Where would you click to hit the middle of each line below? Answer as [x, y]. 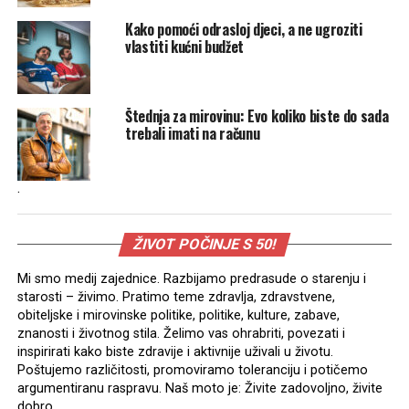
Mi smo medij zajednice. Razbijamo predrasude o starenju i [191, 278]
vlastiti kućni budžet [184, 46]
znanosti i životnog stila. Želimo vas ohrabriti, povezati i [181, 333]
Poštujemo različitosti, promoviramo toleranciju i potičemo [192, 370]
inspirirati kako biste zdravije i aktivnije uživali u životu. [175, 351]
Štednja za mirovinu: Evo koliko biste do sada [257, 115]
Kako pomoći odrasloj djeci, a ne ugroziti [243, 29]
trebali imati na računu [192, 133]
